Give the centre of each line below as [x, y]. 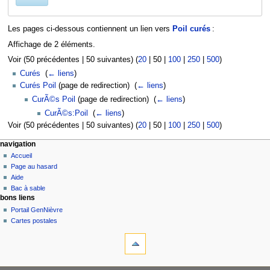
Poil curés [191, 29]
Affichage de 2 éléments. [51, 44]
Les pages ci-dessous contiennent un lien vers [90, 29]
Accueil [22, 156]
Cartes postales [34, 220]
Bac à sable [28, 188]
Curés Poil [38, 86]
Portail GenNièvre [37, 209]
